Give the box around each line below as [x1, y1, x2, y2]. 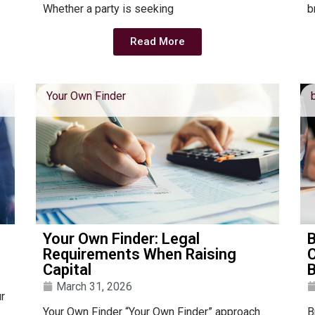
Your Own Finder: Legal [42, 229, 200, 247]
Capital [42, 260, 91, 278]
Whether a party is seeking [42, 2, 174, 16]
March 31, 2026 [56, 279, 132, 293]
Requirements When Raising [42, 245, 236, 263]
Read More [129, 34, 185, 48]
